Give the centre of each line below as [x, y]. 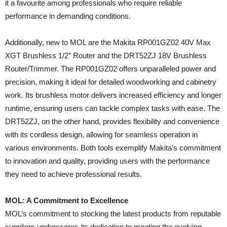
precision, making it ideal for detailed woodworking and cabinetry [111, 82]
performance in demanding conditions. [68, 16]
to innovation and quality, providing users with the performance [107, 161]
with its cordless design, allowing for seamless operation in [101, 135]
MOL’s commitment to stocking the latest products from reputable [113, 214]
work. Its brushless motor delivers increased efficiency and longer [113, 95]
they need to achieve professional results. [73, 174]
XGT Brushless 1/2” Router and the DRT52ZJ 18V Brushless [106, 55]
